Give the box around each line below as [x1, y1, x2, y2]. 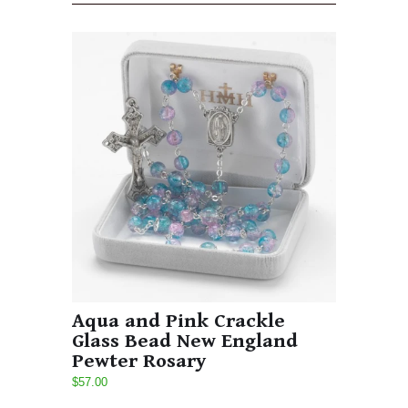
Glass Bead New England [72, 330, 298, 353]
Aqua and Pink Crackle [72, 310, 285, 333]
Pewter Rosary [72, 350, 206, 373]
